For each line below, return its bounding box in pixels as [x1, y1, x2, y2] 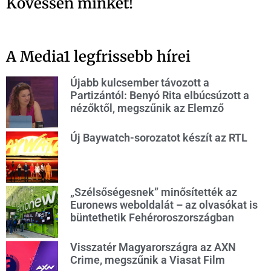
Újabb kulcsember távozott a [70, 76, 209, 90]
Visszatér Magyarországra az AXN [70, 241, 236, 254]
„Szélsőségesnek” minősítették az [70, 186, 237, 199]
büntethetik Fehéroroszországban [70, 211, 234, 224]
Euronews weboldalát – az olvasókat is [70, 198, 258, 212]
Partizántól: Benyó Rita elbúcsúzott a [70, 89, 249, 102]
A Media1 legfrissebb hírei [6, 47, 191, 67]
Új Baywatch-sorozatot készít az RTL [70, 131, 247, 144]
